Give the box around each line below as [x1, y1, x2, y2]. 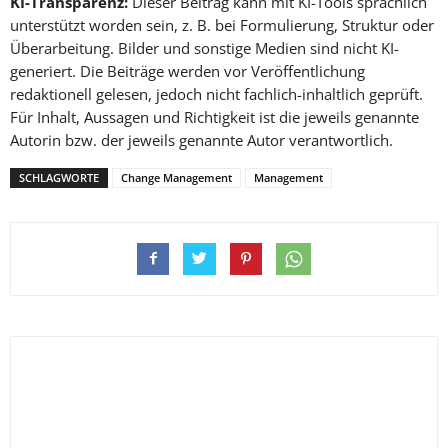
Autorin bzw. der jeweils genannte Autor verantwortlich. [10, 130, 393, 151]
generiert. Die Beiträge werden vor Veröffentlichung [10, 61, 365, 82]
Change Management [121, 170, 232, 186]
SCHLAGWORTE [19, 170, 99, 186]
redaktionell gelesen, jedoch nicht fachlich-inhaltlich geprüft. [10, 84, 423, 105]
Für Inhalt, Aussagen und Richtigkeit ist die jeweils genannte [10, 107, 419, 128]
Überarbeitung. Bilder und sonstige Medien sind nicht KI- [10, 38, 399, 59]
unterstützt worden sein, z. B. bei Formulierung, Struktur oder [10, 15, 434, 36]
